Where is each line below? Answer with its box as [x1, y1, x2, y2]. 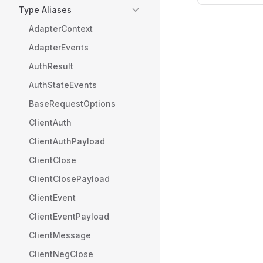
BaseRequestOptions [29, 99, 116, 109]
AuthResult [29, 61, 73, 71]
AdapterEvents [29, 42, 89, 52]
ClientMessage [29, 230, 91, 240]
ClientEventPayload [29, 211, 109, 221]
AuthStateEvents [29, 80, 97, 90]
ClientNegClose [29, 249, 93, 259]
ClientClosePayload [29, 174, 110, 184]
